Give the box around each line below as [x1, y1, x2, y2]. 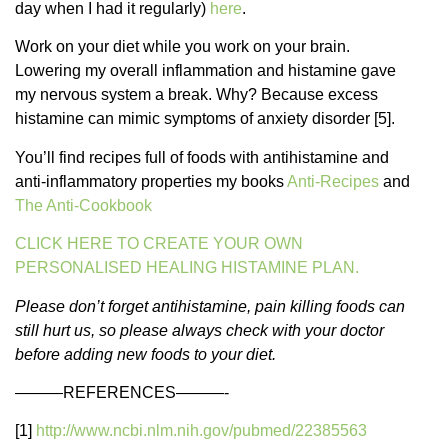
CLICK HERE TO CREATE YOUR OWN [15, 235, 303, 253]
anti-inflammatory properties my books [15, 172, 287, 190]
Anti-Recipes [287, 172, 379, 190]
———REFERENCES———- [15, 383, 229, 401]
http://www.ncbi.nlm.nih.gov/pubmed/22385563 [36, 422, 367, 440]
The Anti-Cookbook [15, 196, 152, 214]
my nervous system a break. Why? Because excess [15, 86, 378, 104]
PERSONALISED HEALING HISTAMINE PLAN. [15, 259, 363, 277]
